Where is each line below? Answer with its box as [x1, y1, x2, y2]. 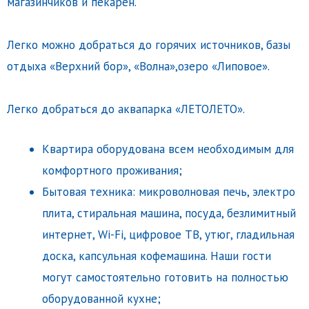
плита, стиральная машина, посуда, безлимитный [42, 206, 296, 221]
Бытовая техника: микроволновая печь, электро [42, 184, 295, 200]
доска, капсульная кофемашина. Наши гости [42, 248, 271, 264]
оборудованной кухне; [42, 291, 161, 307]
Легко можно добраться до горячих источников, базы [7, 37, 290, 52]
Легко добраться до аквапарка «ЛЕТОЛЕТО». [7, 101, 245, 117]
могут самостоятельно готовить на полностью [42, 270, 288, 286]
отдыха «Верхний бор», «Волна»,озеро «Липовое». [7, 59, 270, 74]
